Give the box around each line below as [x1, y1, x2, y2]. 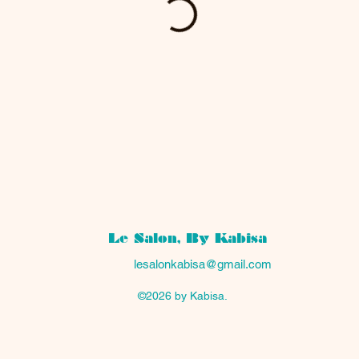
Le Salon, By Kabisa [107, 230, 267, 246]
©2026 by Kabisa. [138, 288, 231, 302]
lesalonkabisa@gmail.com [133, 256, 272, 271]
